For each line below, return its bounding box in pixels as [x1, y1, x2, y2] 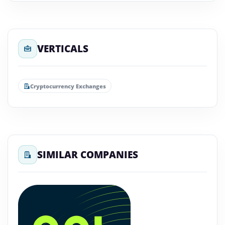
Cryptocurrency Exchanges [30, 82, 106, 90]
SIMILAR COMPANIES [37, 148, 138, 161]
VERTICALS [37, 42, 88, 55]
